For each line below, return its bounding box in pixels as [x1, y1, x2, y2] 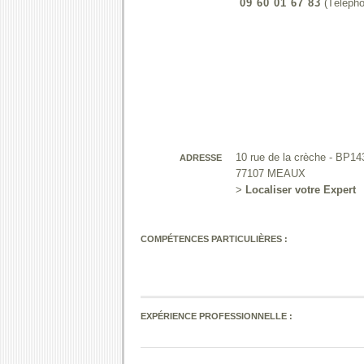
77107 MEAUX [235, 167, 305, 180]
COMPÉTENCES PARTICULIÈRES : [141, 234, 290, 244]
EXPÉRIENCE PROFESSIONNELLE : [141, 311, 292, 321]
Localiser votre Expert [245, 184, 356, 196]
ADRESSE [180, 153, 222, 162]
